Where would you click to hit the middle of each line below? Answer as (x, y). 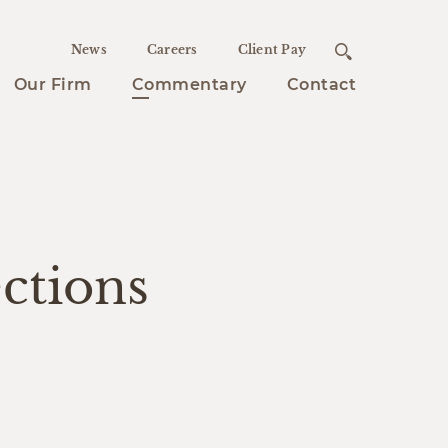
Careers (172, 49)
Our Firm (52, 84)
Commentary (189, 84)
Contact (321, 84)
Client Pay (271, 49)
